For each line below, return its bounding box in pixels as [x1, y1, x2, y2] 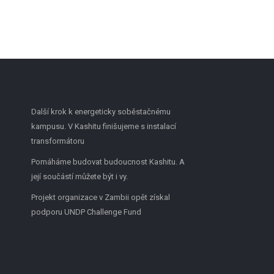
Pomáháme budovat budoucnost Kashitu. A [31, 157, 185, 166]
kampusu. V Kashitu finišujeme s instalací [31, 122, 176, 131]
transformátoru [31, 136, 84, 146]
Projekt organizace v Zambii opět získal [31, 193, 170, 202]
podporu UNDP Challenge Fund [31, 207, 141, 217]
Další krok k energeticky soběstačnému [31, 107, 171, 116]
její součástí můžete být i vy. [31, 172, 128, 181]
